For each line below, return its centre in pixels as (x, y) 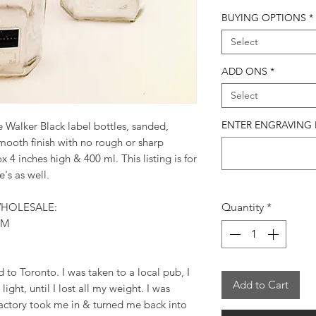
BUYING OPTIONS (264, 18)
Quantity (243, 207)
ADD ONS (244, 72)
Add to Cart (261, 285)
